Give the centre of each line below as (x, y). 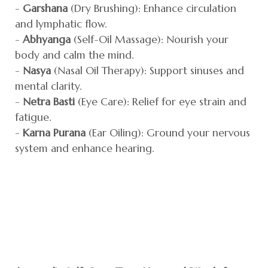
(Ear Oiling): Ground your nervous (168, 133)
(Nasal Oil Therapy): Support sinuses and (147, 70)
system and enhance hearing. (85, 148)
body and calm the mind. (74, 55)
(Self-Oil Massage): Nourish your (150, 39)
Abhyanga (47, 39)
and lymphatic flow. (61, 24)
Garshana (45, 8)
